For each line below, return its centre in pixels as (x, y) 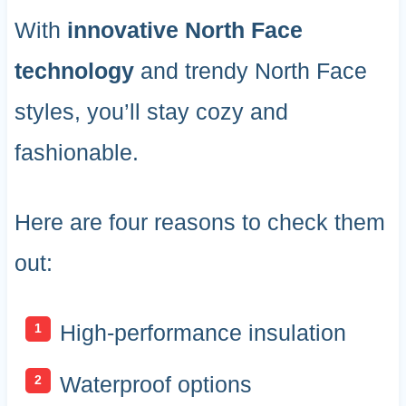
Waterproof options (155, 385)
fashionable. (76, 152)
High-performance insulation (203, 332)
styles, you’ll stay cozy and (151, 111)
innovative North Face (184, 29)
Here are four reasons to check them (199, 222)
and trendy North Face (250, 70)
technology (74, 70)
